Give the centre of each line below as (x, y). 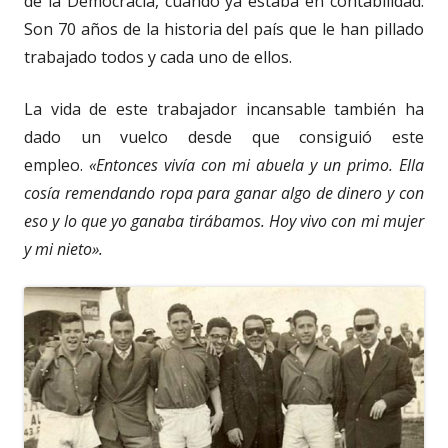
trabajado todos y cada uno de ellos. (158, 57)
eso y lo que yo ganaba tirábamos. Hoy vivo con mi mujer (224, 221)
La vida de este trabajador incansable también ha (224, 109)
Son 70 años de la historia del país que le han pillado (224, 29)
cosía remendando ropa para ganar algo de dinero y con (224, 193)
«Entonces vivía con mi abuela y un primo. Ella (256, 165)
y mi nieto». (63, 249)
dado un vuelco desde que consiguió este (224, 137)
